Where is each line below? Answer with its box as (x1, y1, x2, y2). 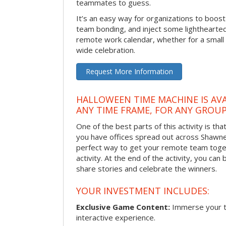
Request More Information (85, 66, 173, 76)
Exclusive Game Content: (76, 202, 170, 212)
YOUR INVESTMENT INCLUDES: (76, 185, 209, 197)
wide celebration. (76, 44, 135, 55)
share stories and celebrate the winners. (76, 163, 217, 174)
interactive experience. (76, 212, 155, 223)
